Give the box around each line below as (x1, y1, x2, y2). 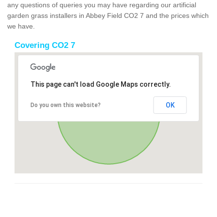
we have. (7, 22, 35, 30)
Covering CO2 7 (15, 40, 75, 50)
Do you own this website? (30, 101, 101, 108)
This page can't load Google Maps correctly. (30, 80, 171, 88)
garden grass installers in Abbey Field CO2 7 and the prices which (7, 11, 209, 19)
